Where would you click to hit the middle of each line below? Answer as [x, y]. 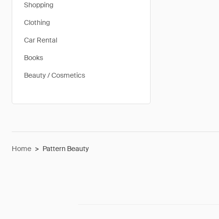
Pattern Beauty [66, 149]
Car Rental [41, 40]
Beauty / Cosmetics [55, 75]
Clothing [37, 22]
